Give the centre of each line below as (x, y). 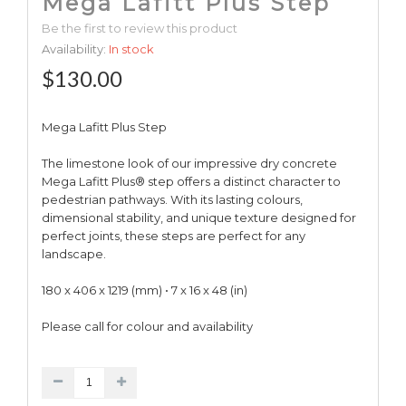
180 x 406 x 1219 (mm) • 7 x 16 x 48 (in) (145, 290)
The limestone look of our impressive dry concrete (189, 163)
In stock (131, 48)
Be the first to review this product (140, 28)
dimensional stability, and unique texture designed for (199, 217)
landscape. (74, 253)
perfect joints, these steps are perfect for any (174, 235)
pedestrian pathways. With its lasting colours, (172, 199)
